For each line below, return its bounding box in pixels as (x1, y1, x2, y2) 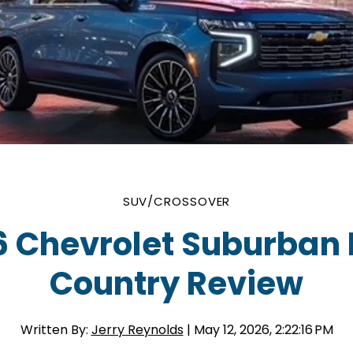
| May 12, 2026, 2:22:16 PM (186, 320, 333, 339)
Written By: (20, 320, 91, 339)
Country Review (50, 261, 303, 306)
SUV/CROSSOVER (122, 193, 231, 210)
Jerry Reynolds (91, 320, 184, 339)
